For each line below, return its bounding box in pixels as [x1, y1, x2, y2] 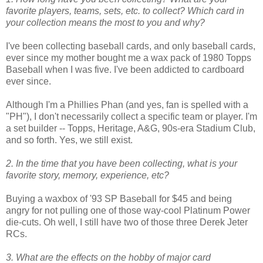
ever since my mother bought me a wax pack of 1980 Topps [6, 52, 251, 63]
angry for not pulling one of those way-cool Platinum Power [6, 205, 250, 215]
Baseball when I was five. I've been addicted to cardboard [6, 64, 244, 75]
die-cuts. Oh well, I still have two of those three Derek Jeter [6, 217, 248, 227]
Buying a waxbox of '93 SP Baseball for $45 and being [6, 193, 232, 204]
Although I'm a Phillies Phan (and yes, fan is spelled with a [6, 99, 248, 110]
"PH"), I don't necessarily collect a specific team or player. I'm [6, 111, 257, 122]
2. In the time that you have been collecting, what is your [6, 158, 237, 168]
